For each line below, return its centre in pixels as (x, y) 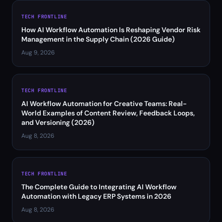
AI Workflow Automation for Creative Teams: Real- (104, 104)
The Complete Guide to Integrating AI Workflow (99, 187)
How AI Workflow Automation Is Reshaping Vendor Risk (111, 30)
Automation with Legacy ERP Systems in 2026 (96, 196)
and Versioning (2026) (58, 122)
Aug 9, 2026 (38, 53)
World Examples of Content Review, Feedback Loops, (108, 113)
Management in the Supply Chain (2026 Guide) (98, 39)
